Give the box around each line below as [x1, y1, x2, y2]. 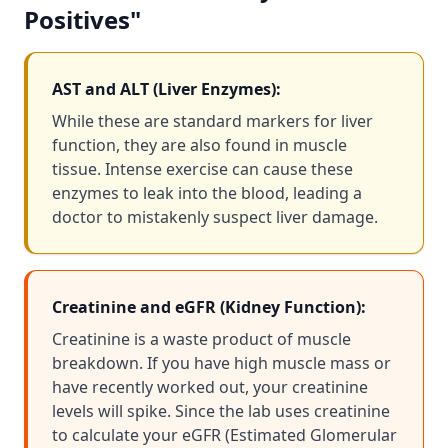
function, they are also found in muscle [52, 134, 347, 156]
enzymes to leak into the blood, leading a [52, 182, 362, 204]
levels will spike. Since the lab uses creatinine [52, 400, 390, 422]
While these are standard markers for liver [52, 110, 373, 132]
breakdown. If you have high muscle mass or [52, 352, 391, 374]
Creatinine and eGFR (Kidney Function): [52, 296, 366, 318]
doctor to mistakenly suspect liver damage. [52, 206, 378, 228]
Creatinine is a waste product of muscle [52, 328, 351, 350]
